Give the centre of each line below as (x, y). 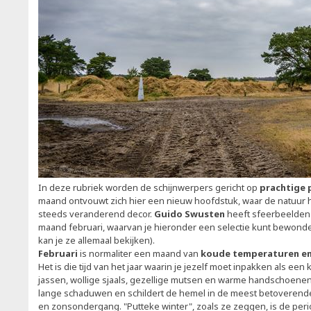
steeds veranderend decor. (96, 214)
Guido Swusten (190, 214)
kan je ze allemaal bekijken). (98, 240)
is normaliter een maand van (139, 253)
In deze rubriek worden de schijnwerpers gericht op (149, 187)
